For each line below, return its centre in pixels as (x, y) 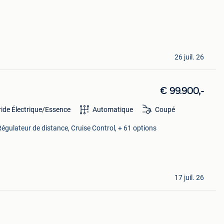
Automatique (112, 109)
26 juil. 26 (189, 57)
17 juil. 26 (189, 177)
